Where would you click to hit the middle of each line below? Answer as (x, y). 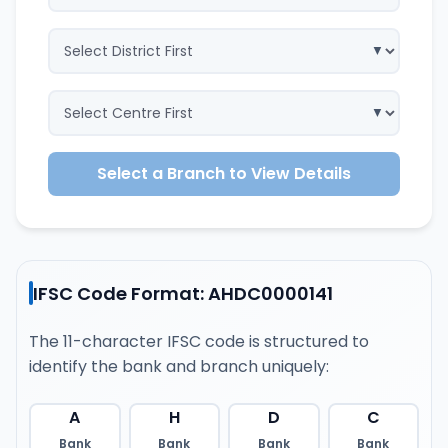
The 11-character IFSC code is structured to (199, 341)
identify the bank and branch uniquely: (179, 366)
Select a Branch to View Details (224, 173)
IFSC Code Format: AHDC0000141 (183, 293)
